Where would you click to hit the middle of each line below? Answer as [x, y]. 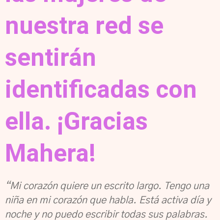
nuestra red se [84, 26]
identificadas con [101, 89]
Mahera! [50, 153]
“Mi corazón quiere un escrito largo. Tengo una [107, 186]
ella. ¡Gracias [76, 121]
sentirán [51, 57]
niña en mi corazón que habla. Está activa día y [108, 200]
